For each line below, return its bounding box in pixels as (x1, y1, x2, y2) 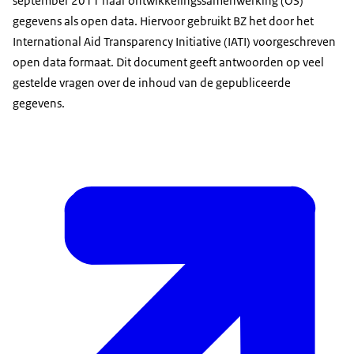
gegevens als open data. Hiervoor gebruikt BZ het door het (13, 13, 314, 29)
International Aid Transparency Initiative (13, 34, 221, 50)
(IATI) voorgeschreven (221, 34, 336, 50)
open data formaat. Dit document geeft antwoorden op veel (13, 55, 324, 70)
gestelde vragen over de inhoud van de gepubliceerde (13, 75, 291, 91)
